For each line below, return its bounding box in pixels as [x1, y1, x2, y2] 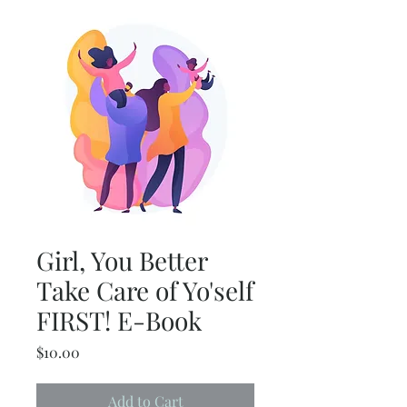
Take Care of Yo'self [36, 273, 253, 307]
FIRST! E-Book [36, 303, 202, 337]
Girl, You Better [36, 243, 207, 277]
